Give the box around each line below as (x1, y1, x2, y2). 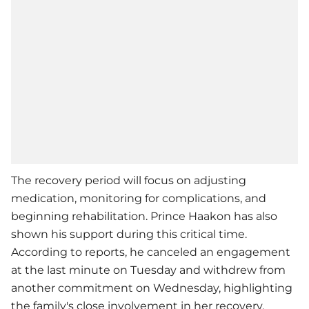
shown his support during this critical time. (11, 227, 247, 241)
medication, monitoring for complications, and (11, 191, 266, 205)
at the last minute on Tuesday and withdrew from (11, 263, 286, 277)
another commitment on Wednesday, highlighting (11, 281, 292, 295)
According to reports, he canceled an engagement (11, 245, 290, 259)
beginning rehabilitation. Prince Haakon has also (11, 209, 277, 223)
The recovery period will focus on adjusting (11, 173, 246, 187)
